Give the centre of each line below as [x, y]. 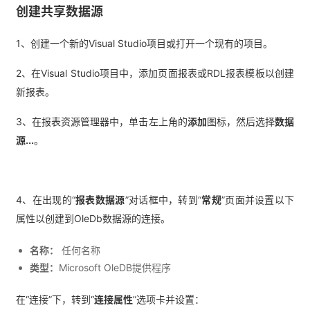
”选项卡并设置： [168, 299]
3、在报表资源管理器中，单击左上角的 [102, 121]
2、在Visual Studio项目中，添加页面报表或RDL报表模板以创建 [155, 73]
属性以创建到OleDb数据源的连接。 [93, 218]
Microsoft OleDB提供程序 [115, 267]
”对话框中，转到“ [163, 200]
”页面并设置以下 [258, 200]
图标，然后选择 [240, 121]
